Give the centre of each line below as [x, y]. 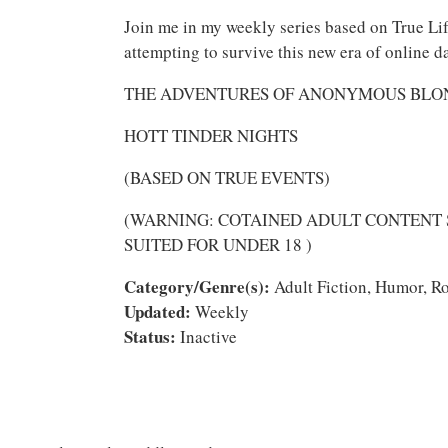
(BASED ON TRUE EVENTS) [227, 177]
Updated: [157, 311]
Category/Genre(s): [197, 286]
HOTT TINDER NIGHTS [211, 135]
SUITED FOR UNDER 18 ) [218, 244]
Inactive [206, 336]
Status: [150, 336]
